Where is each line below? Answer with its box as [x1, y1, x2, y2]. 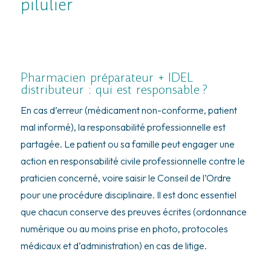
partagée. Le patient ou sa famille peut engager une [20, 138, 235, 151]
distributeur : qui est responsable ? [20, 81, 207, 99]
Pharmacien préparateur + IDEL [20, 69, 194, 87]
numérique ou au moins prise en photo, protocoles [20, 223, 228, 235]
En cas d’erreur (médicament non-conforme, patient [20, 104, 237, 117]
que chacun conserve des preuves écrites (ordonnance [20, 206, 247, 218]
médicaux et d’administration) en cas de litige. [20, 240, 207, 252]
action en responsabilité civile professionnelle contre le [20, 155, 245, 168]
